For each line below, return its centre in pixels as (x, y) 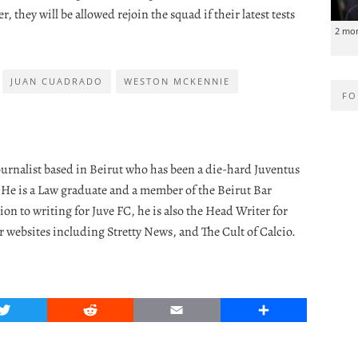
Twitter (25, 310)
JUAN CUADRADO (57, 81)
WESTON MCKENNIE (177, 81)
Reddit (109, 310)
